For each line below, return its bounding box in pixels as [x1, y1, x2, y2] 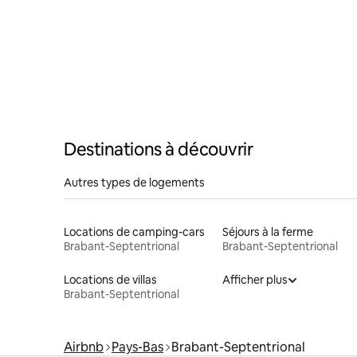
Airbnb [64, 338, 104, 355]
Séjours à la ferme [222, 224, 313, 239]
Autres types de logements [64, 175, 205, 190]
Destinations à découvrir [64, 137, 253, 161]
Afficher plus [222, 272, 288, 287]
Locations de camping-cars [64, 224, 205, 239]
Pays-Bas [112, 338, 163, 355]
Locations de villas [64, 272, 157, 287]
